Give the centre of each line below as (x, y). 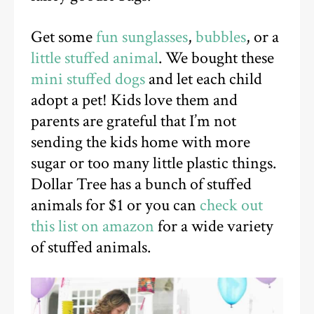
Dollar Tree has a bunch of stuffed (142, 184)
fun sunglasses (142, 37)
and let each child (204, 79)
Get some (64, 37)
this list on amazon (93, 226)
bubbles (221, 37)
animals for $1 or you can (116, 205)
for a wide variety (214, 226)
